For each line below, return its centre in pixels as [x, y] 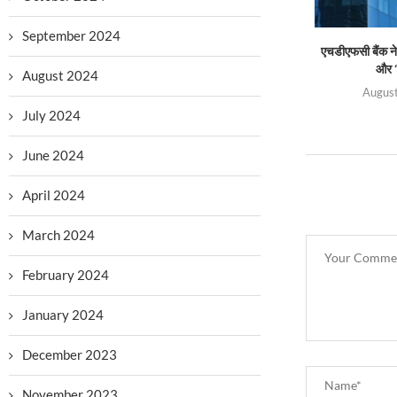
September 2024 [71, 35]
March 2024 [58, 235]
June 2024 [53, 155]
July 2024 [51, 115]
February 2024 [66, 275]
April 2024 [54, 195]
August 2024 [60, 75]
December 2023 [70, 354]
